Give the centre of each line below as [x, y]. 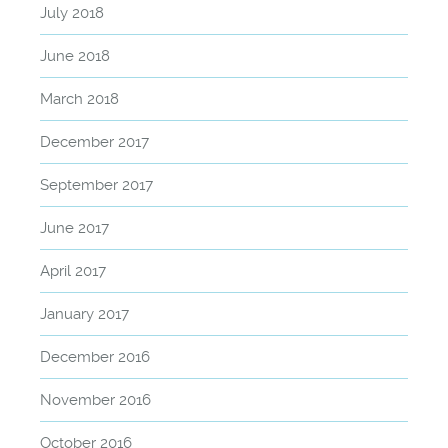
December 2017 [94, 141]
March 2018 [79, 98]
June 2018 [75, 55]
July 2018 [72, 12]
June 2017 [74, 227]
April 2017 [73, 270]
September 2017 [96, 184]
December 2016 [95, 356]
